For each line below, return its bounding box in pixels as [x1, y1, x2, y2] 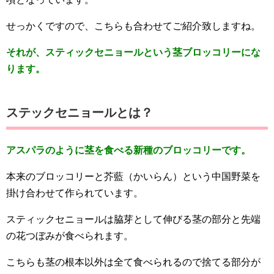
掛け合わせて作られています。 [6, 188, 143, 198]
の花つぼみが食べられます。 [6, 231, 133, 241]
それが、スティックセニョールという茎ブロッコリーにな [6, 47, 261, 57]
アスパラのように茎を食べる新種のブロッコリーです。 [6, 145, 251, 155]
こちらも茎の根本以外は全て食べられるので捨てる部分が [6, 257, 261, 267]
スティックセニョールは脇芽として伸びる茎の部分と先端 [6, 214, 261, 224]
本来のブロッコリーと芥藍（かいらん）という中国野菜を [6, 171, 261, 182]
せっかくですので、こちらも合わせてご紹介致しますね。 [6, 21, 261, 31]
